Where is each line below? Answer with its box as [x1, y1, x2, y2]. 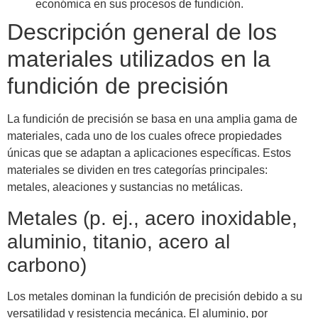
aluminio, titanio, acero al [7, 230, 230, 253]
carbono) [7, 253, 87, 276]
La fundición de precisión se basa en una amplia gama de [7, 113, 297, 126]
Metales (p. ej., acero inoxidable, [7, 207, 297, 229]
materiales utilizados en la [7, 46, 270, 72]
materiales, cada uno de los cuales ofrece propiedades [7, 130, 282, 143]
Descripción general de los [7, 19, 277, 45]
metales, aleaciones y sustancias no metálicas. [7, 181, 243, 194]
